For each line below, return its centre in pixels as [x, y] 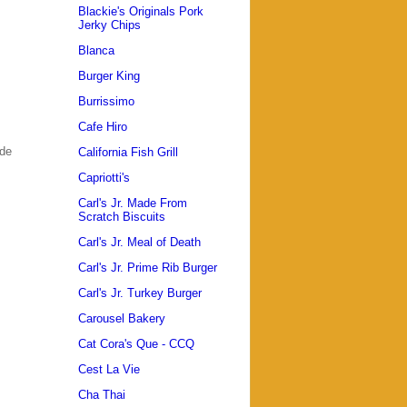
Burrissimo [106, 102]
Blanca [96, 51]
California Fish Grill [128, 153]
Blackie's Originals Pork [141, 12]
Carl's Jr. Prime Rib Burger [148, 268]
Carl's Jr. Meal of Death [139, 243]
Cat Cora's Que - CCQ [136, 344]
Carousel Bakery [122, 319]
